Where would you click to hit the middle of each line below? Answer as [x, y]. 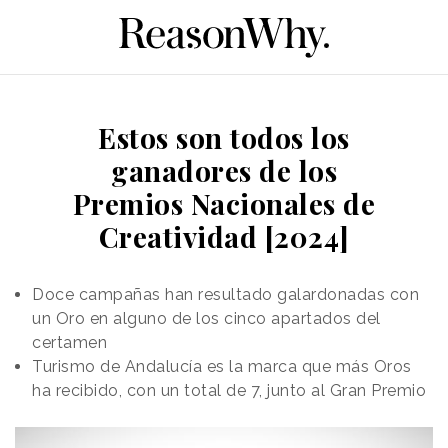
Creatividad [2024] [224, 236]
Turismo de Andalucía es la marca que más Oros [222, 366]
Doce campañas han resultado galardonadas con [225, 294]
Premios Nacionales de [224, 203]
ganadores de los [224, 170]
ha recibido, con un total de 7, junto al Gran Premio [229, 390]
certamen [69, 342]
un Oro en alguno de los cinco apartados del [206, 318]
